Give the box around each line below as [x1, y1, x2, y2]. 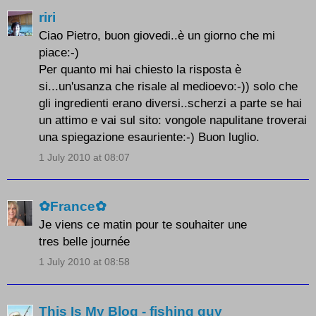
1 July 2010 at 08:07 [39, 151, 130, 163]
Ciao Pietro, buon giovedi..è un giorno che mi [39, 28, 275, 42]
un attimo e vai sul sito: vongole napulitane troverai [39, 112, 307, 127]
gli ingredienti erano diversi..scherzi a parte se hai [39, 95, 302, 110]
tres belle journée [39, 234, 130, 249]
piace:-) [39, 44, 79, 59]
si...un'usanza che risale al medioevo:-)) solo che [39, 78, 298, 93]
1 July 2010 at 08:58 [39, 256, 130, 268]
